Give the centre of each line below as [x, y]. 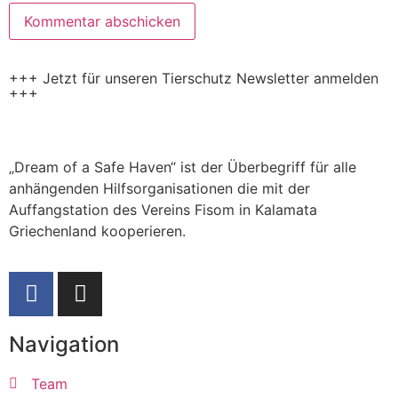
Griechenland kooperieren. [97, 231]
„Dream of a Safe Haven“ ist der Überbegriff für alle [183, 167]
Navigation [64, 344]
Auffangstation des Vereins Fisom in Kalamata [163, 209]
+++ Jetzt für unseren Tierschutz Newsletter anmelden [194, 78]
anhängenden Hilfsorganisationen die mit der [159, 188]
